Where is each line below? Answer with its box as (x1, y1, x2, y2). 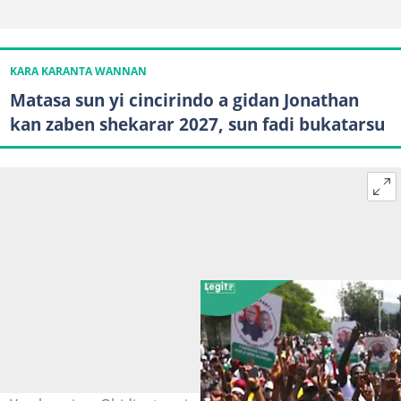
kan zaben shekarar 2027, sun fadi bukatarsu (9, 112, 385, 137)
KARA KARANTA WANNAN (9, 64, 147, 79)
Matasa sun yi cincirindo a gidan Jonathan (9, 88, 359, 113)
